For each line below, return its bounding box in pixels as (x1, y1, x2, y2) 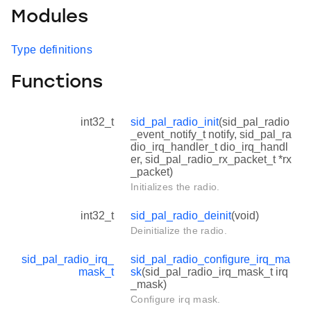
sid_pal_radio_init (131, 115, 219, 128)
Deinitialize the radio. (131, 224, 227, 236)
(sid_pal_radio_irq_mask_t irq (142, 265, 288, 278)
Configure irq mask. (131, 293, 221, 305)
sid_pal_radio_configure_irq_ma (131, 253, 290, 265)
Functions (11, 73, 103, 92)
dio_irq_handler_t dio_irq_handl (131, 140, 288, 153)
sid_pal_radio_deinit (131, 209, 231, 221)
